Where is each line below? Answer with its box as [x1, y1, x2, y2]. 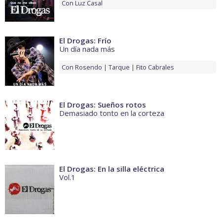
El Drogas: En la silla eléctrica [59, 164, 164, 174]
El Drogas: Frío [59, 36, 111, 46]
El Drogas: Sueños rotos [59, 100, 146, 110]
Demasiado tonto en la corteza [59, 108, 164, 118]
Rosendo [75, 63, 102, 72]
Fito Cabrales [136, 63, 174, 72]
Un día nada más [59, 44, 115, 54]
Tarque [109, 63, 130, 72]
